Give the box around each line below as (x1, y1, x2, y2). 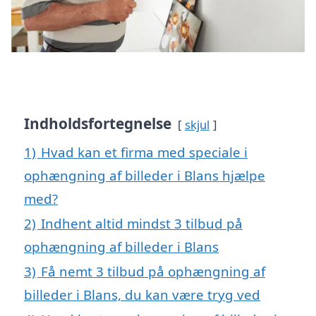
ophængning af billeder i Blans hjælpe (24, 166, 265, 184)
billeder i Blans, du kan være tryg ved (24, 285, 260, 303)
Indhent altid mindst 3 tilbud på (41, 214, 243, 232)
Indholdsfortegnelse (24, 113, 171, 133)
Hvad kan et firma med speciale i (41, 142, 248, 161)
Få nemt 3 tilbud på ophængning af (41, 262, 265, 280)
